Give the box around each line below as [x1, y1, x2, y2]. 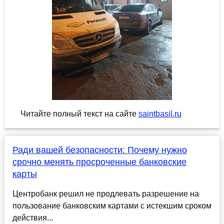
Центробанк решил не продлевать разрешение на [12, 189, 199, 198]
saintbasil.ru [138, 109, 181, 118]
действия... [12, 213, 53, 222]
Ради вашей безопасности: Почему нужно [12, 145, 187, 155]
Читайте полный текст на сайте [20, 109, 138, 118]
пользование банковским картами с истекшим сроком [12, 201, 211, 210]
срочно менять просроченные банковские [12, 157, 186, 167]
